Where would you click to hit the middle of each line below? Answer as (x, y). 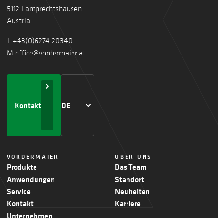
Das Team (131, 167)
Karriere (128, 203)
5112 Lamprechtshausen (44, 8)
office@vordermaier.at (50, 52)
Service (18, 191)
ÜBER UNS (134, 156)
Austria (18, 20)
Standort (129, 179)
